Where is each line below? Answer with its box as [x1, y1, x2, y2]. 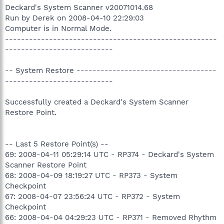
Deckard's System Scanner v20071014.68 [5, 2, 153, 12]
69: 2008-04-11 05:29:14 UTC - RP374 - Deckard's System [5, 149, 214, 159]
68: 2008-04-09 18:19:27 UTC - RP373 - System [5, 170, 177, 180]
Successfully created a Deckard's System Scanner [5, 97, 188, 106]
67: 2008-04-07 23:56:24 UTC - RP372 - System [5, 191, 180, 201]
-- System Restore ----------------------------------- [5, 65, 216, 75]
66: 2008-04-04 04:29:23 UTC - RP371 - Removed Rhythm [5, 212, 216, 222]
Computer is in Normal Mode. [5, 23, 111, 33]
